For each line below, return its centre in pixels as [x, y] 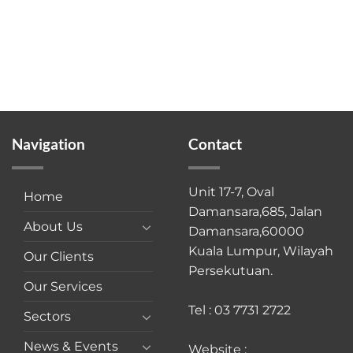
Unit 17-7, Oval [231, 192]
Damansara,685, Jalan [255, 212]
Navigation [48, 144]
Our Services [63, 287]
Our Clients [59, 257]
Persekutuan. [230, 271]
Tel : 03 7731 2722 [240, 310]
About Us [53, 227]
